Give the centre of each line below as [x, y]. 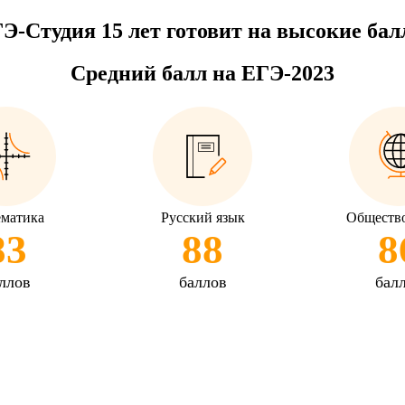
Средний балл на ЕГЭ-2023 [202, 74]
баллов [202, 283]
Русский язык [202, 218]
